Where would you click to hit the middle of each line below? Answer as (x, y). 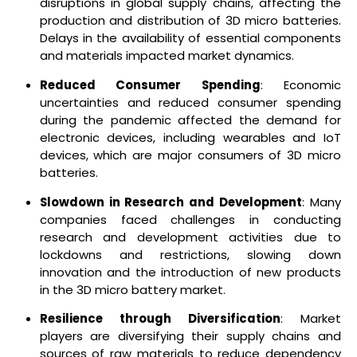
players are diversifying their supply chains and (190, 336)
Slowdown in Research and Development (171, 202)
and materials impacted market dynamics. (167, 55)
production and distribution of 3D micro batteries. (190, 20)
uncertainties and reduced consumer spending (190, 102)
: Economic (301, 84)
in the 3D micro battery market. (132, 289)
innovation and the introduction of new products (190, 272)
